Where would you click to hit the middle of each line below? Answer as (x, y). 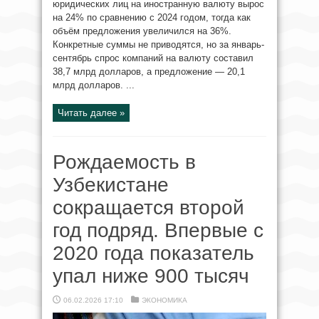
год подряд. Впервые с (158, 230)
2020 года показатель (153, 253)
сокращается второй (148, 208)
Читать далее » (91, 113)
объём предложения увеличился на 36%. (142, 31)
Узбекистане (111, 185)
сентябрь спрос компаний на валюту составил (153, 58)
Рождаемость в (124, 162)
